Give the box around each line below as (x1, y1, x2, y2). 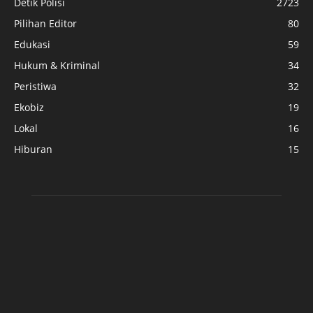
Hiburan (14, 143, 52, 156)
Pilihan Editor (14, 17, 77, 31)
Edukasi (14, 38, 50, 52)
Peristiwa (14, 80, 57, 94)
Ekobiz (14, 101, 44, 115)
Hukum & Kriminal (14, 59, 100, 73)
